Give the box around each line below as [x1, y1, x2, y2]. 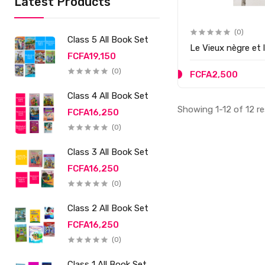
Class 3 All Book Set [67, 147, 149, 157]
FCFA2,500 [190, 69, 238, 80]
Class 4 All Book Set [67, 91, 149, 101]
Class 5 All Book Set [67, 34, 149, 45]
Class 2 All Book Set [67, 203, 149, 214]
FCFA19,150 [67, 51, 117, 62]
